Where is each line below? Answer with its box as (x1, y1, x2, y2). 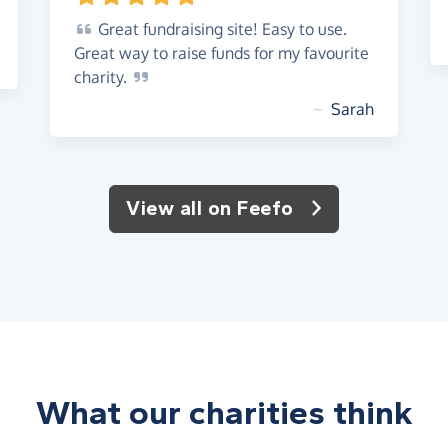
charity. (74, 67, 131, 87)
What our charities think (35, 393, 413, 433)
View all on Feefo (126, 197, 294, 220)
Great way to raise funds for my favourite (74, 43, 369, 63)
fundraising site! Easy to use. (139, 19, 347, 39)
